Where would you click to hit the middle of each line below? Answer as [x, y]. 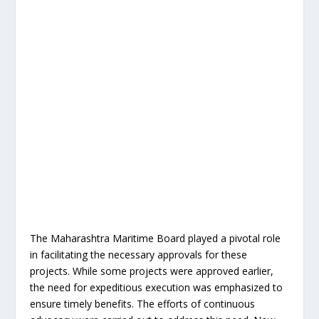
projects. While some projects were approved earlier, [152, 271]
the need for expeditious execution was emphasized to [157, 287]
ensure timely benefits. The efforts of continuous [143, 303]
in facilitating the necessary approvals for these [139, 254]
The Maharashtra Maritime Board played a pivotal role [156, 238]
